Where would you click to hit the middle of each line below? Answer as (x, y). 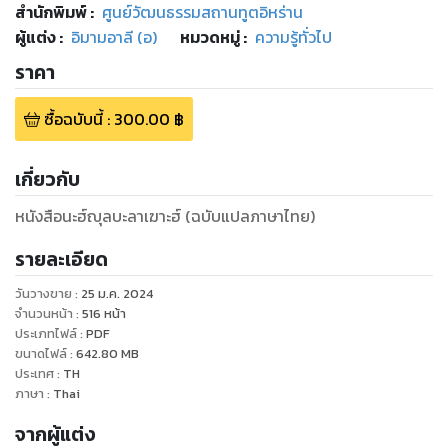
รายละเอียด (61, 260)
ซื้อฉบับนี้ (73, 119)
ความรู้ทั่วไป (293, 36)
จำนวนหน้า (44, 314)
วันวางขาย (43, 294)
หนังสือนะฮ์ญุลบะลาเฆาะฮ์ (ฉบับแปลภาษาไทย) (165, 216)
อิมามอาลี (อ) (114, 36)
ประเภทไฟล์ (46, 334)
